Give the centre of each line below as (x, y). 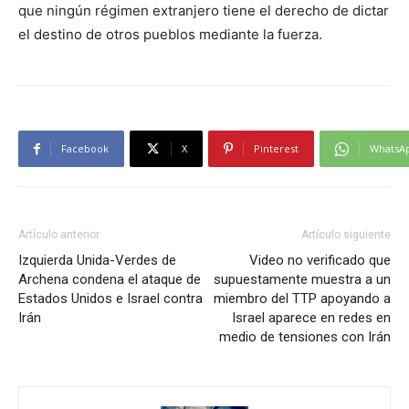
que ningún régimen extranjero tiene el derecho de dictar (204, 11)
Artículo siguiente (346, 235)
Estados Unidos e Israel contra (110, 299)
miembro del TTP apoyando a (302, 299)
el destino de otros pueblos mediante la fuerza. (170, 35)
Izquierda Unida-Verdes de (97, 261)
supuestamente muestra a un (302, 280)
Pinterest (276, 149)
